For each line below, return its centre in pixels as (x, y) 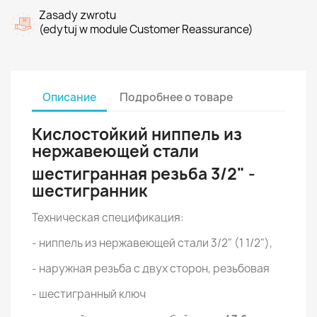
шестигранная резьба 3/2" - (144, 174)
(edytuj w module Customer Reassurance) (146, 29)
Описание (69, 97)
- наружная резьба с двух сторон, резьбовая (151, 269)
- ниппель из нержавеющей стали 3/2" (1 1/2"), (152, 243)
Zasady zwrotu (77, 15)
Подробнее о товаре (177, 97)
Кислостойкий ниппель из (137, 134)
